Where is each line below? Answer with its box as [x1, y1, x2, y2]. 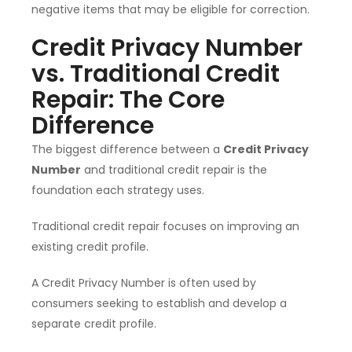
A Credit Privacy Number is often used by [31, 275, 256, 291]
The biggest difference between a [31, 141, 223, 158]
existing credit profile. [31, 239, 148, 255]
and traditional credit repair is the [81, 162, 267, 178]
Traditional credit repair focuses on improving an [31, 218, 299, 235]
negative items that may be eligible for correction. [31, 2, 310, 18]
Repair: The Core [31, 83, 225, 117]
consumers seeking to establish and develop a [31, 295, 287, 312]
